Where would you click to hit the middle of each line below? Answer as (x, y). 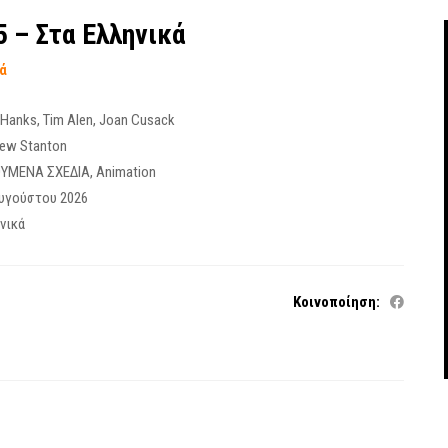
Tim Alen (68, 120)
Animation (126, 172)
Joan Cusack (137, 120)
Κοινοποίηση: (336, 302)
